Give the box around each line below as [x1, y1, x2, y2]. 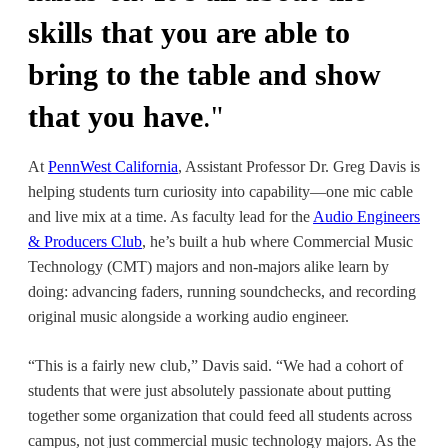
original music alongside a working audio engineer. [28, 307, 349, 325]
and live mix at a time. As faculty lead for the [28, 207, 313, 225]
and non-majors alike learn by [198, 257, 389, 275]
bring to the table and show [28, 57, 381, 91]
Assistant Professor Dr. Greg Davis [185, 157, 406, 175]
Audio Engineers [313, 207, 420, 225]
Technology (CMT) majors [28, 257, 198, 275]
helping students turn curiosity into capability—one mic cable [28, 182, 413, 200]
